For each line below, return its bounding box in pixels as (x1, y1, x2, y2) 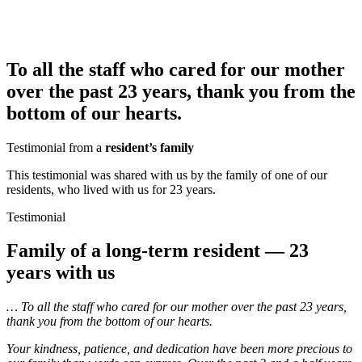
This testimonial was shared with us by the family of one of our (6, 167, 327, 182)
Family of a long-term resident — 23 (6, 240, 309, 262)
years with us (6, 262, 115, 284)
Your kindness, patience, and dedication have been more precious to (6, 342, 352, 356)
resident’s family (105, 140, 194, 154)
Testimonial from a (6, 140, 105, 154)
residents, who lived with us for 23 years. (6, 182, 216, 196)
